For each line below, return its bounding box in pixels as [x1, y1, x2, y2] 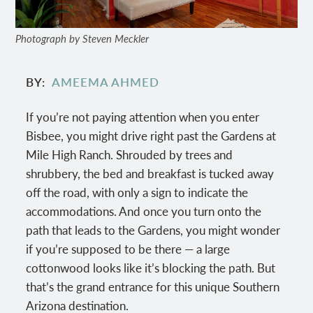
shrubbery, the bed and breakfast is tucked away [26, 164, 275, 182]
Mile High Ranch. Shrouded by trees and [26, 145, 233, 163]
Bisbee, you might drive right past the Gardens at [26, 126, 277, 144]
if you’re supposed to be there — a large [26, 240, 231, 257]
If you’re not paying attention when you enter [26, 108, 260, 125]
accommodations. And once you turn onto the [26, 202, 262, 219]
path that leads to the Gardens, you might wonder [26, 221, 281, 238]
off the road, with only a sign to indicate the [26, 183, 249, 201]
